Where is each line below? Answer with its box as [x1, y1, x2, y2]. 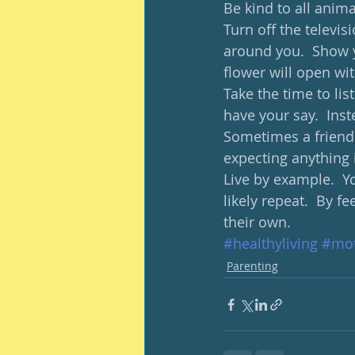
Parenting [227, 258, 278, 273]
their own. [223, 212, 299, 231]
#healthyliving [223, 234, 318, 253]
